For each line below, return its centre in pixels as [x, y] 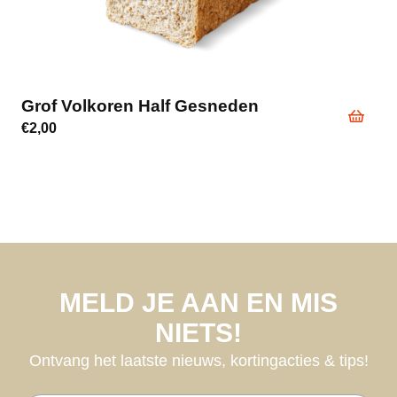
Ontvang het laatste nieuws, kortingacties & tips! [198, 361]
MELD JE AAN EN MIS [198, 303]
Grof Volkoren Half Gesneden [140, 105]
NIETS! [198, 333]
